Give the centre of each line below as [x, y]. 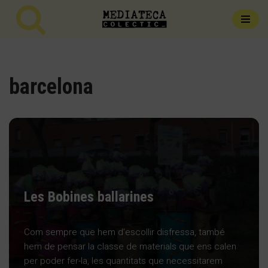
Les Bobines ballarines [89, 197]
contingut [28, 61]
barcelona [51, 86]
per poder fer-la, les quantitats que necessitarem [123, 261]
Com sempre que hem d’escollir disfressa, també [124, 232]
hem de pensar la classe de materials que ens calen [130, 246]
